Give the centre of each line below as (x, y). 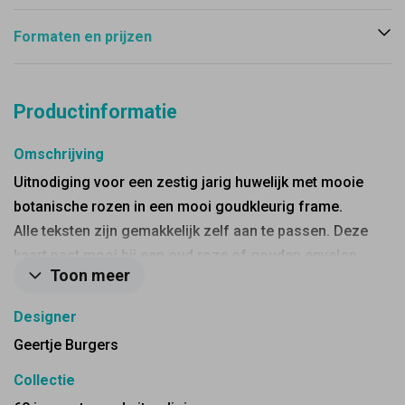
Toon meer (90, 275)
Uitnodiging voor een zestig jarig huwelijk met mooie (188, 182)
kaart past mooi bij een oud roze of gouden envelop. (187, 255)
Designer (45, 317)
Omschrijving (59, 154)
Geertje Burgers (66, 345)
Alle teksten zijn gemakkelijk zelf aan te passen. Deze (191, 231)
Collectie (44, 380)
